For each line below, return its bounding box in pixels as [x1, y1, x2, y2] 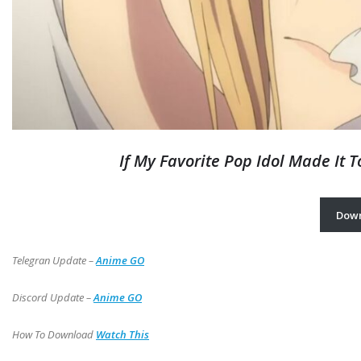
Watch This [96, 327, 149, 342]
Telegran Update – [12, 253, 96, 268]
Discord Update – [12, 290, 93, 305]
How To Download [12, 327, 96, 342]
